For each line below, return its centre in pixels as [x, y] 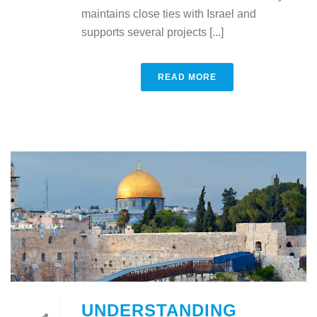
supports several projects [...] [152, 32]
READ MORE [187, 77]
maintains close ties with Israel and [169, 13]
